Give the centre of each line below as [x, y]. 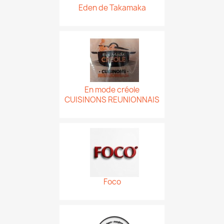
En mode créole [112, 90]
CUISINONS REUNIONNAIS [112, 100]
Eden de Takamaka [112, 8]
